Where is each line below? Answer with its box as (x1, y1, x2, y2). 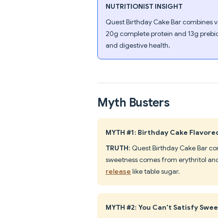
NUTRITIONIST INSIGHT (106, 1, 182, 11)
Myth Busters (97, 95, 170, 110)
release (106, 166, 131, 176)
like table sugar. (131, 166, 180, 176)
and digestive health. (106, 40, 170, 50)
